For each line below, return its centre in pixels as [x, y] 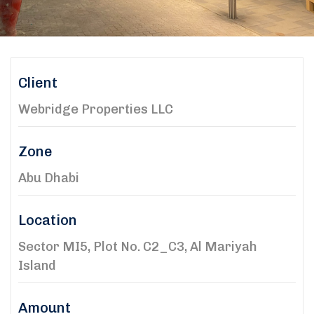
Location [48, 220]
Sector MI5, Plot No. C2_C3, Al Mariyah [138, 246]
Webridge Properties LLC [96, 109]
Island [37, 265]
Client [38, 82]
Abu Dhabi [49, 178]
